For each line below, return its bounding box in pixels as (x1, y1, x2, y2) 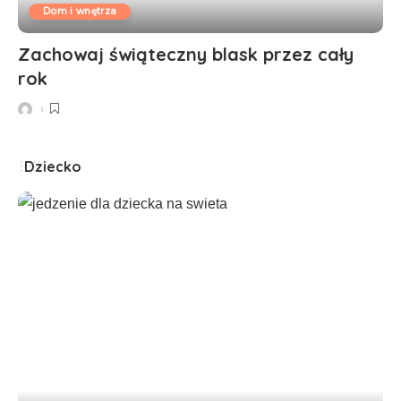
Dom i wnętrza (43, 4, 117, 17)
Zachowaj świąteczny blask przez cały (18, 42, 354, 65)
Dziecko (24, 157, 81, 175)
